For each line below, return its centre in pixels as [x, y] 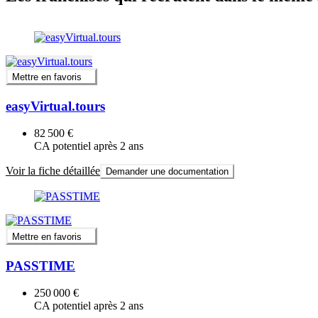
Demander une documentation [167, 172]
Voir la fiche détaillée [53, 171]
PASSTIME [40, 265]
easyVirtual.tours [55, 106]
